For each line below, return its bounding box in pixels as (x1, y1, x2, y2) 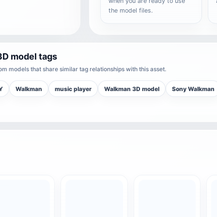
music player (55, 85, 92, 93)
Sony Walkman (172, 85, 215, 93)
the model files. (108, 7, 153, 14)
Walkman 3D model (104, 85, 159, 93)
